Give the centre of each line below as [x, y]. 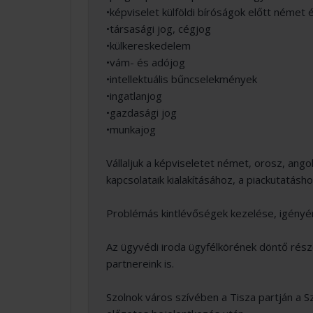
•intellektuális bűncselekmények [182, 79]
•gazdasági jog [141, 112]
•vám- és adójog [146, 62]
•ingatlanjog [134, 96]
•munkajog [131, 129]
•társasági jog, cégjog [159, 29]
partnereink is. [140, 263]
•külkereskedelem [148, 45]
